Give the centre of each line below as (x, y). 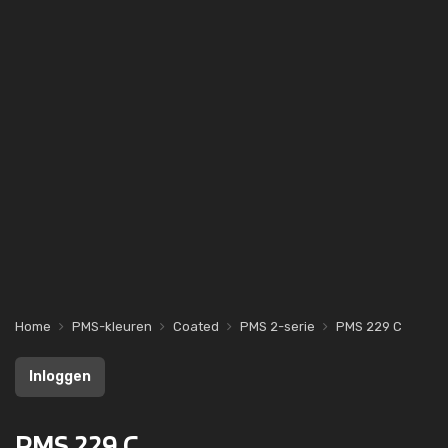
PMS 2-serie (277, 326)
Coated (196, 326)
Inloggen (60, 376)
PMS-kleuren (112, 326)
